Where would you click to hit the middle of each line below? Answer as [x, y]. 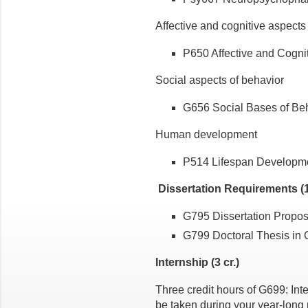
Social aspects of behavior [220, 80]
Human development [206, 134]
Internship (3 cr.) [197, 262]
